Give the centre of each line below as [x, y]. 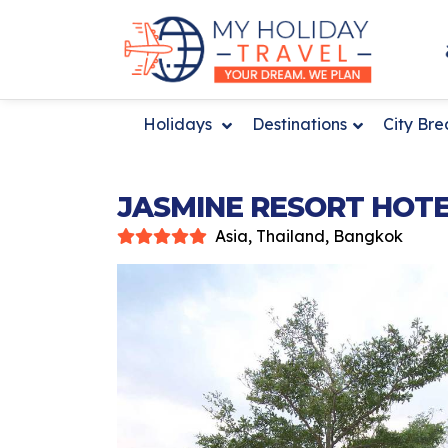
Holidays [179, 123]
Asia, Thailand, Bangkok [309, 235]
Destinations [299, 123]
